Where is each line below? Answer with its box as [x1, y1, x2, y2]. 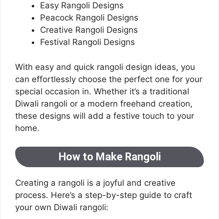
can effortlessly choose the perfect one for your [15, 74, 202, 84]
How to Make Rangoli [58, 151, 161, 163]
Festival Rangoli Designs [40, 37, 135, 47]
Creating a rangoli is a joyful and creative [15, 178, 175, 188]
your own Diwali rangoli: [15, 202, 109, 212]
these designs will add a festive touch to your [15, 110, 194, 121]
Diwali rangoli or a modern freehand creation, [15, 98, 193, 109]
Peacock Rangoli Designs [40, 13, 138, 22]
